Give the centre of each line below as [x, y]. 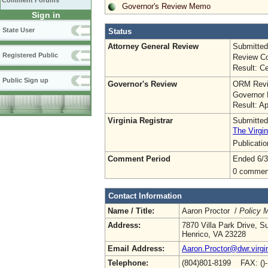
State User [19, 30]
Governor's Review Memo [166, 6]
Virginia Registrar [140, 120]
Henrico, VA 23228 [214, 234]
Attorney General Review [153, 46]
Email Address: [136, 248]
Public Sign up [25, 80]
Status [120, 31]
